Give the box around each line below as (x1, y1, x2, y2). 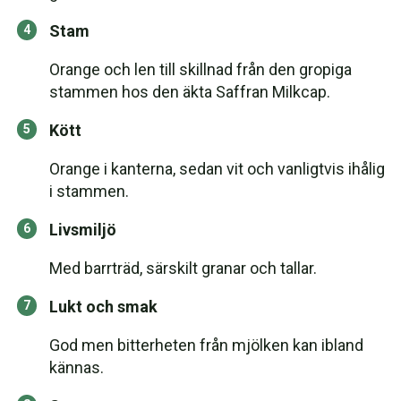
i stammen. (49, 182, 129, 200)
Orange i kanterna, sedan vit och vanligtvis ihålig (49, 159, 385, 178)
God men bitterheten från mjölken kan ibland (49, 336, 363, 354)
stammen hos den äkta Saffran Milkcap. (49, 82, 330, 101)
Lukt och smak (49, 297, 158, 316)
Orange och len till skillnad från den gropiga (49, 60, 352, 79)
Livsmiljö (49, 220, 116, 239)
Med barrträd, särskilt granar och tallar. (49, 259, 317, 277)
